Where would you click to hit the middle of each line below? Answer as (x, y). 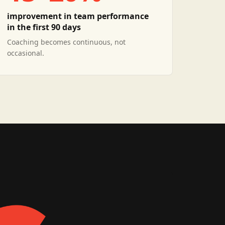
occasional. (26, 53)
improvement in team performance (78, 16)
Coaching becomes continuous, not (67, 42)
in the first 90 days (44, 27)
